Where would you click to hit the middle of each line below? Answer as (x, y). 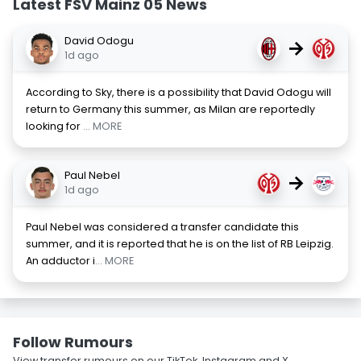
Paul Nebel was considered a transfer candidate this (162, 227)
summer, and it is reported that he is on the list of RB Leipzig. (180, 244)
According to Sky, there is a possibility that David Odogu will (178, 93)
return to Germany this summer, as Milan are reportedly (170, 110)
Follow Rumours (73, 342)
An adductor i (60, 261)
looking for (54, 127)
